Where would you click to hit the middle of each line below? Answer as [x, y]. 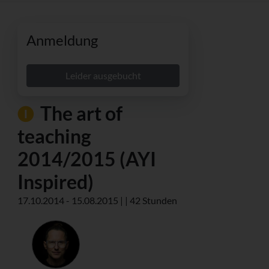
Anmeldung [62, 40]
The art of [80, 113]
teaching [54, 136]
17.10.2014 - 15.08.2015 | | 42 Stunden [97, 201]
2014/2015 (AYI [87, 159]
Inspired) [56, 182]
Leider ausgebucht [103, 76]
